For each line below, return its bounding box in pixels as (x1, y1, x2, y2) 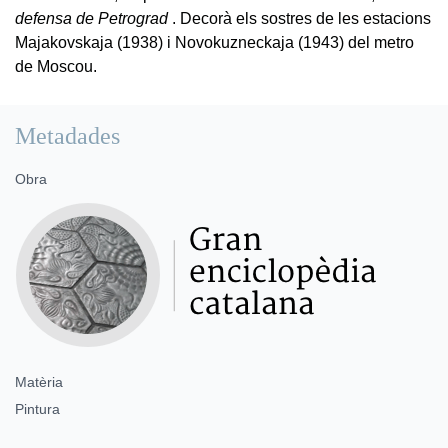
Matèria (15, 373, 63, 390)
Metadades (15, 122, 120, 149)
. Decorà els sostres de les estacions (168, 9, 431, 27)
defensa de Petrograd (15, 9, 168, 27)
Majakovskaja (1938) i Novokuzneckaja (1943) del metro (15, 33, 414, 51)
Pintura (15, 400, 60, 417)
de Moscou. (15, 57, 97, 75)
